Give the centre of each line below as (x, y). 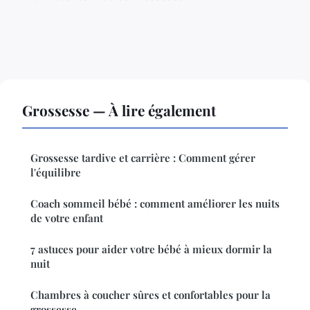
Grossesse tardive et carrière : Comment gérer (143, 157)
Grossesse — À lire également (119, 110)
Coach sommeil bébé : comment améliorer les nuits (155, 203)
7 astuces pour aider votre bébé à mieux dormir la (151, 249)
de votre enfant (67, 218)
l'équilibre (56, 172)
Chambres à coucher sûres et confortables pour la (151, 294)
